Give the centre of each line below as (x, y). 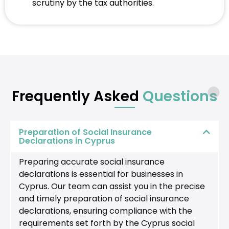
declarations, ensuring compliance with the (106, 211)
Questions (180, 97)
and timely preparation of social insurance (104, 199)
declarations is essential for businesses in (101, 174)
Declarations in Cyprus (67, 141)
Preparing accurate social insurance (92, 162)
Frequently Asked (77, 97)
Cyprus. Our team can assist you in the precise (112, 187)
